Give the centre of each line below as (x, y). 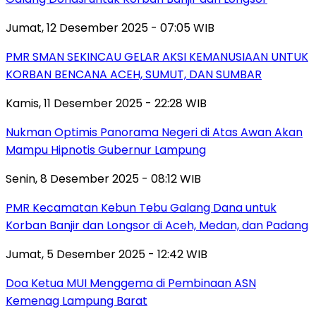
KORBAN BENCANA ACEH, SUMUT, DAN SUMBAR (134, 74)
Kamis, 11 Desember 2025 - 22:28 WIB (106, 103)
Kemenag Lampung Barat (77, 300)
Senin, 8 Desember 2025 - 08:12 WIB (103, 178)
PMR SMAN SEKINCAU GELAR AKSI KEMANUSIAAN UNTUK (157, 56)
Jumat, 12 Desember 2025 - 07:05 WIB (110, 28)
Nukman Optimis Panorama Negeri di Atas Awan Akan (154, 132)
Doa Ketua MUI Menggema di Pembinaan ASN (131, 283)
